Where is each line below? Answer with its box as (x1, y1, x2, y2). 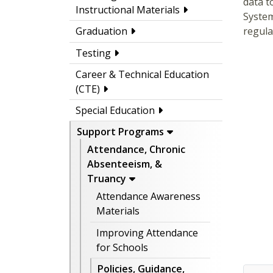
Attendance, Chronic (87, 143, 185, 157)
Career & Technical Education (76, 67, 209, 81)
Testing (76, 46, 111, 60)
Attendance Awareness (96, 190, 200, 204)
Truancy (87, 172, 126, 186)
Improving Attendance (96, 225, 198, 239)
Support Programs (77, 125, 164, 139)
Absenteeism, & (87, 157, 162, 171)
